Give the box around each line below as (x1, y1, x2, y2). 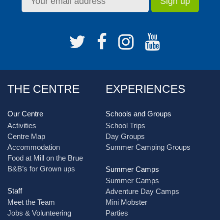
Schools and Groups (105, 110, 171, 118)
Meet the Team (7, 198, 55, 207)
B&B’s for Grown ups (7, 164, 75, 173)
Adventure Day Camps (105, 187, 179, 196)
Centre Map (7, 132, 45, 140)
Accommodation (7, 142, 60, 151)
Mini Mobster (105, 198, 147, 207)
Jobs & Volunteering (7, 209, 71, 218)
